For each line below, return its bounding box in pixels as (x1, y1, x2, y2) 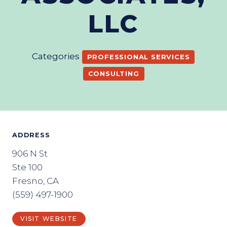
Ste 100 (12, 162, 43, 172)
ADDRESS (12, 131, 50, 139)
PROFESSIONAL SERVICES (87, 53, 190, 61)
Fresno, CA (12, 176, 59, 186)
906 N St (12, 148, 48, 159)
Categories (31, 51, 82, 61)
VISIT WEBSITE (20, 215, 78, 222)
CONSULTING (88, 69, 139, 78)
